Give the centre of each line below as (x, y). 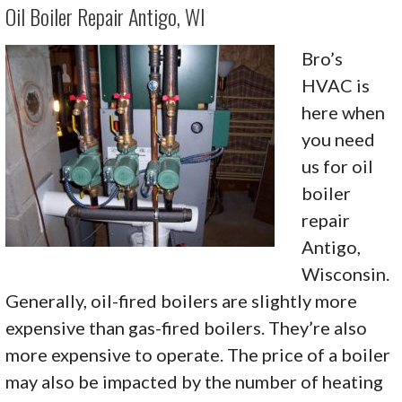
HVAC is (336, 86)
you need (339, 140)
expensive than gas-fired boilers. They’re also (187, 328)
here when (344, 113)
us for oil (338, 166)
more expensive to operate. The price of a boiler (198, 355)
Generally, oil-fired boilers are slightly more (182, 301)
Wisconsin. (348, 274)
